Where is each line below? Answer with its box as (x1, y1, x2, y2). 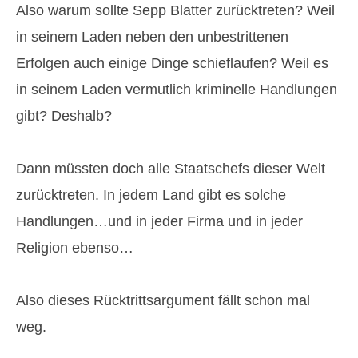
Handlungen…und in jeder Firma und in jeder (16, 213, 303, 229)
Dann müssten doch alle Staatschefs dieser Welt (16, 161, 325, 177)
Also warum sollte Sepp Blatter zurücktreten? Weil (16, 2, 335, 18)
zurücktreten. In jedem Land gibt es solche (16, 187, 286, 203)
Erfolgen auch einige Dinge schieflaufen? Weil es (16, 55, 328, 71)
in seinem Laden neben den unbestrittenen (16, 29, 288, 45)
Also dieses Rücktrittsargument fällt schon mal (16, 292, 310, 308)
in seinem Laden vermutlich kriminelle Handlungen (16, 82, 337, 97)
